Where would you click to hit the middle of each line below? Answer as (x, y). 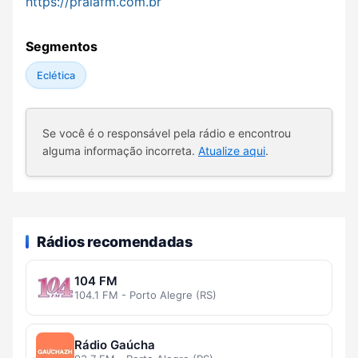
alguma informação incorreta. (120, 151)
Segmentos (62, 47)
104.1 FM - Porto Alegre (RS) (145, 295)
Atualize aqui (232, 151)
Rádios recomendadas (115, 241)
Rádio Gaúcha (115, 345)
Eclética (56, 75)
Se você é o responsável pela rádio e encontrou (167, 133)
